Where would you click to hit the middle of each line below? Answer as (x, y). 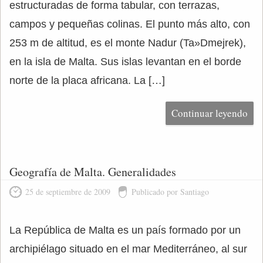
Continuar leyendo (210, 113)
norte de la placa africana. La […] (87, 80)
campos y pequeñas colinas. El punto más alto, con (130, 24)
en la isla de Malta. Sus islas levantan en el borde (125, 62)
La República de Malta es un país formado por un (125, 230)
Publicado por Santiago (170, 192)
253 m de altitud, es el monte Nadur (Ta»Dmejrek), (128, 43)
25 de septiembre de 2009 (68, 192)
